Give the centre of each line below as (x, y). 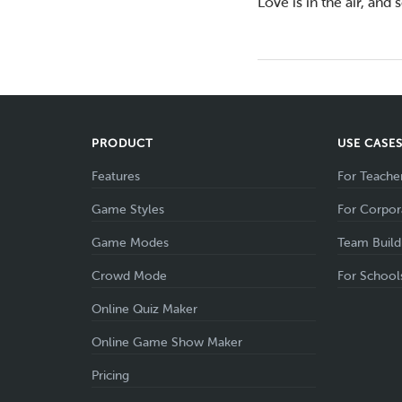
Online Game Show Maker (167, 342)
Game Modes (130, 242)
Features (116, 176)
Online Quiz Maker (144, 309)
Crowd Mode (129, 275)
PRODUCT (123, 143)
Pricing (110, 375)
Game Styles (128, 209)
